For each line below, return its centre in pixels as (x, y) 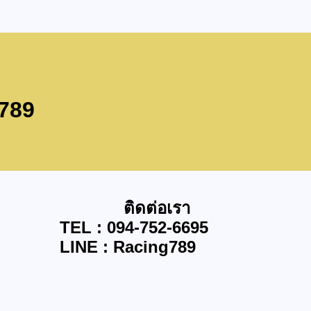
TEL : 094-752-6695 (134, 227)
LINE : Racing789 (128, 246)
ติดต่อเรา (157, 208)
